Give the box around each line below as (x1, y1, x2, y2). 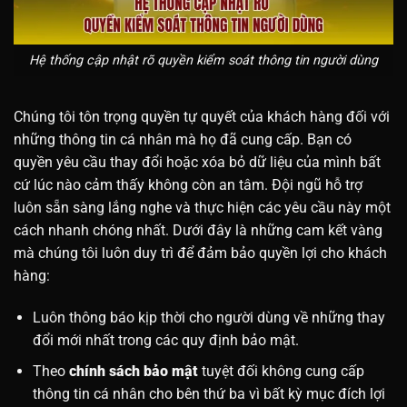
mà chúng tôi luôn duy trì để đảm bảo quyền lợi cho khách (14, 243, 387, 262)
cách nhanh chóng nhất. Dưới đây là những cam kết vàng (14, 221, 382, 239)
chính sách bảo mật (68, 362, 202, 381)
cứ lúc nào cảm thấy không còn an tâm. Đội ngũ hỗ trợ (14, 175, 362, 194)
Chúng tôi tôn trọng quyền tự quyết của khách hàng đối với (14, 107, 390, 125)
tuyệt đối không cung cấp (201, 362, 364, 381)
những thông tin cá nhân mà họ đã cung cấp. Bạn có (14, 130, 352, 148)
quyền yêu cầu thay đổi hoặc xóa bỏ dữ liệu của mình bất (14, 153, 381, 171)
